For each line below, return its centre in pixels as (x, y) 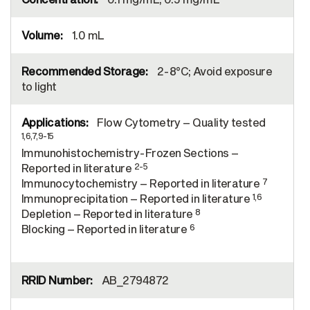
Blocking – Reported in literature (106, 229)
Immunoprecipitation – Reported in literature (137, 199)
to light (39, 86)
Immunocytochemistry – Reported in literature (142, 183)
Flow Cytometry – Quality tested (180, 122)
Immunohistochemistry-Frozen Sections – (130, 153)
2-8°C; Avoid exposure (213, 71)
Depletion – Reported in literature (109, 214)
